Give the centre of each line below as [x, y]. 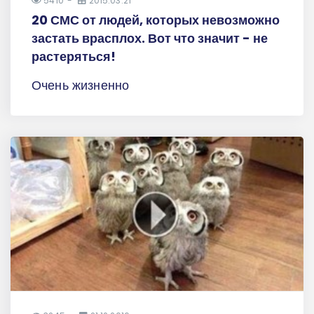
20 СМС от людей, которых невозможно [156, 20]
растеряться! [74, 57]
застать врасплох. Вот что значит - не [150, 39]
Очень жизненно [81, 86]
